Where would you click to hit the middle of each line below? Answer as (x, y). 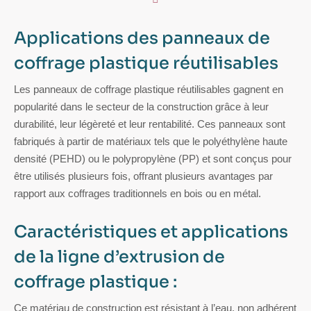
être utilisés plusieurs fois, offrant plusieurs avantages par (143, 176)
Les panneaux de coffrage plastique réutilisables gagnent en (149, 89)
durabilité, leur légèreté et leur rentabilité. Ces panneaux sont (150, 124)
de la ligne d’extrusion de (119, 257)
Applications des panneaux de (142, 38)
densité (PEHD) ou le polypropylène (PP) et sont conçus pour (153, 158)
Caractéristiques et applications (151, 232)
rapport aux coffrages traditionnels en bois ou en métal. (137, 193)
